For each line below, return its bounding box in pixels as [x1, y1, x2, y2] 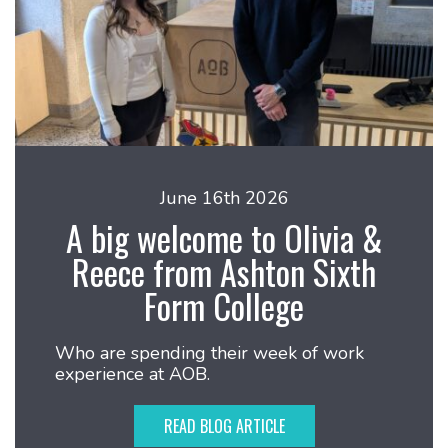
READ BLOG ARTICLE [163, 414, 285, 438]
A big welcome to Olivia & [66, 212, 382, 263]
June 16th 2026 [159, 186, 289, 210]
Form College [144, 280, 304, 331]
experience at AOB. [55, 362, 210, 386]
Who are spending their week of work [55, 341, 364, 365]
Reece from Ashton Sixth [72, 246, 376, 297]
